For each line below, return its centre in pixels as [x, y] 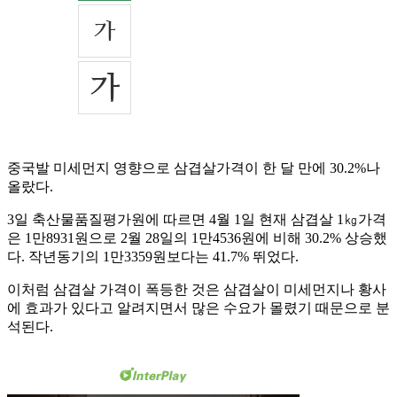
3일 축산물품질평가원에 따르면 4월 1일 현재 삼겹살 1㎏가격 [197, 220]
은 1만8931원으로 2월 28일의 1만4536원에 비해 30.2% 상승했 [197, 238]
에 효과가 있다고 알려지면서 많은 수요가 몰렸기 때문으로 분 [198, 308]
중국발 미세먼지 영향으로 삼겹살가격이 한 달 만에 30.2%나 [194, 168]
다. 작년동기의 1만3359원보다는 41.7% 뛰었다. [153, 257]
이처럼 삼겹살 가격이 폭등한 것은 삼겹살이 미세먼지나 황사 [197, 290]
